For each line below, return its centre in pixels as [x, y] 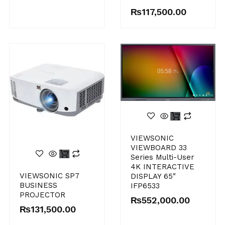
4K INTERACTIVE [162, 167]
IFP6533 [145, 186]
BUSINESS [38, 186]
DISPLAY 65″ [153, 177]
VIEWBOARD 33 [159, 148]
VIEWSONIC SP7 [49, 176]
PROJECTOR [42, 195]
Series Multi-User [162, 157]
